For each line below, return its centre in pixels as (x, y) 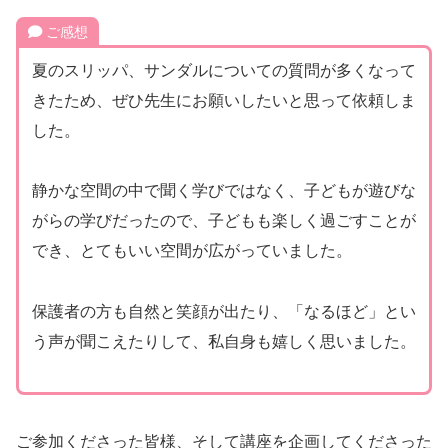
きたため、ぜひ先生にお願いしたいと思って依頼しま (223, 99)
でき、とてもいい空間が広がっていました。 (191, 250)
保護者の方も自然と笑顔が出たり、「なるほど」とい (223, 310)
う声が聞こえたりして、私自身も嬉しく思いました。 (223, 340)
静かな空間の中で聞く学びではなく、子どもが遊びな (223, 190)
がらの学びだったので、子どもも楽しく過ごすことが (223, 220)
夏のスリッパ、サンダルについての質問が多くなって (223, 69)
